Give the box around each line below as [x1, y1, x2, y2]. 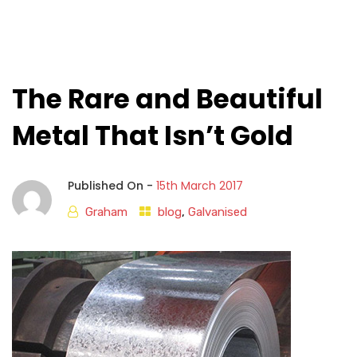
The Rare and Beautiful [12, 80, 323, 118]
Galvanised [188, 205, 247, 219]
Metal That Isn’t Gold [12, 117, 293, 155]
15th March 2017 [156, 178, 243, 194]
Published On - [68, 178, 156, 194]
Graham [85, 205, 127, 219]
